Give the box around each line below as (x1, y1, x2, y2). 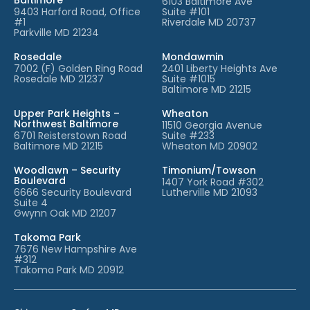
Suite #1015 (162, 71, 215, 86)
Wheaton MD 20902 (162, 138, 257, 153)
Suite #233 (162, 128, 215, 143)
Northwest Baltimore (14, 116, 118, 131)
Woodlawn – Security (14, 163, 120, 177)
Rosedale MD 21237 (14, 71, 104, 86)
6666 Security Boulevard (14, 185, 131, 199)
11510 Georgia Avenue (162, 118, 262, 132)
